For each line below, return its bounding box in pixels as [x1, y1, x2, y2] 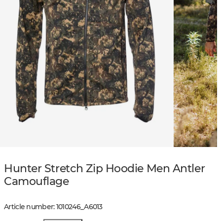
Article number [4, 202, 54, 212]
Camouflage [4, 174, 69, 188]
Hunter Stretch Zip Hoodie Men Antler [4, 161, 205, 175]
